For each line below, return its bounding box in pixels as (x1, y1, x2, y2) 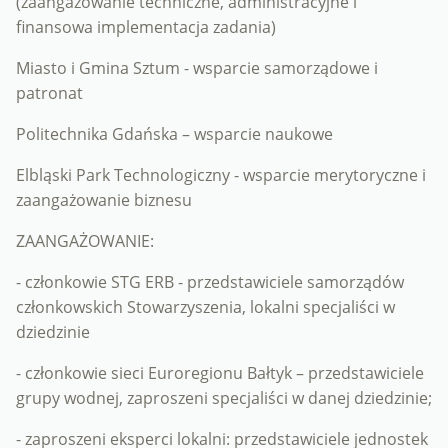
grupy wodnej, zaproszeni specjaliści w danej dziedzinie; (16, 387, 432, 410)
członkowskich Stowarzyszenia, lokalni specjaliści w (16, 296, 395, 319)
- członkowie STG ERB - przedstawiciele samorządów (16, 271, 404, 294)
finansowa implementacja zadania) (16, 16, 276, 39)
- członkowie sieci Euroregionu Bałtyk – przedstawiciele (16, 362, 424, 385)
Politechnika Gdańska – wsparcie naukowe (16, 123, 333, 146)
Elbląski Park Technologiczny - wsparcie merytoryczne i (16, 164, 426, 187)
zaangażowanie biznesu (16, 189, 192, 212)
